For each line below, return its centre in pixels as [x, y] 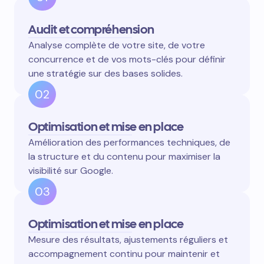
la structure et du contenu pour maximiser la [124, 157]
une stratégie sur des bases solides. [105, 74]
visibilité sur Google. [71, 171]
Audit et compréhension [91, 29]
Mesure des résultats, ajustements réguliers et [128, 240]
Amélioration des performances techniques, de [129, 143]
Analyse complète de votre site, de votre [117, 45]
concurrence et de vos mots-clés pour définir [127, 60]
